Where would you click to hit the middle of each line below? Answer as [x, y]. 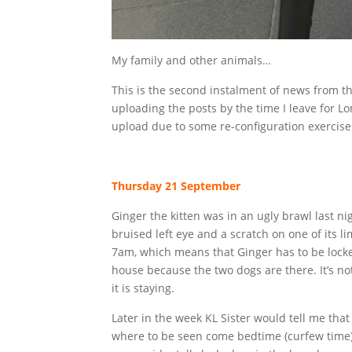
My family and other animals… [191, 60]
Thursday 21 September [176, 185]
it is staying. [143, 288]
